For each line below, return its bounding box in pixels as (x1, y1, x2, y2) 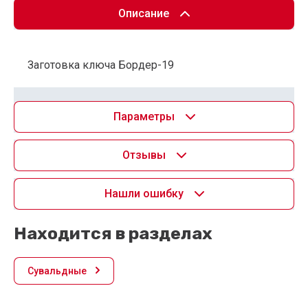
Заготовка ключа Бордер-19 (27, 58, 174, 71)
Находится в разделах (14, 223, 212, 243)
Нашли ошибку (104, 186, 184, 200)
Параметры (113, 109, 175, 123)
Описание (118, 6, 169, 20)
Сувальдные (27, 265, 87, 276)
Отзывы (122, 148, 166, 162)
